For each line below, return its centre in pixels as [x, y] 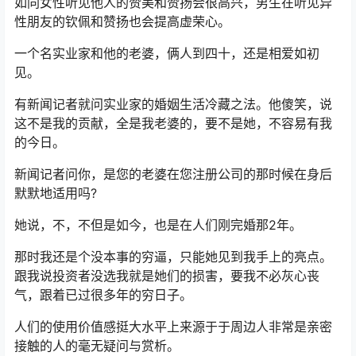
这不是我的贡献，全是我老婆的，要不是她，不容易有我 [173, 123]
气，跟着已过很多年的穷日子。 [103, 295]
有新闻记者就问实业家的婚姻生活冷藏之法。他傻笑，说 [173, 104]
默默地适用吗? [56, 193]
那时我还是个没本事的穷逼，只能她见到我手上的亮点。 [173, 257]
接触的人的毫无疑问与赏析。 [97, 346]
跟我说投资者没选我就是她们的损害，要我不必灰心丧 [167, 276]
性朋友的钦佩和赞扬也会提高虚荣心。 [122, 21]
